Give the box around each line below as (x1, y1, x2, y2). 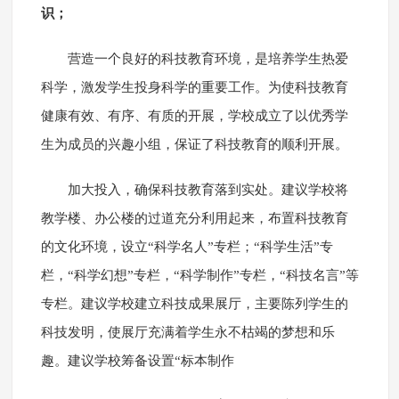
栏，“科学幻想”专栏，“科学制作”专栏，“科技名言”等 (40, 268, 359, 283)
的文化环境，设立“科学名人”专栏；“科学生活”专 (40, 240, 333, 255)
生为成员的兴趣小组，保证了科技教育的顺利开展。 (40, 137, 348, 152)
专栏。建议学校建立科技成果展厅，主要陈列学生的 (40, 297, 348, 312)
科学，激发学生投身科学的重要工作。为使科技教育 (40, 80, 348, 95)
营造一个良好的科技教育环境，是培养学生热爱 (67, 52, 348, 67)
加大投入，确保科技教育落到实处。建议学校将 (67, 183, 348, 198)
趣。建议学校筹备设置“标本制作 (40, 354, 234, 369)
